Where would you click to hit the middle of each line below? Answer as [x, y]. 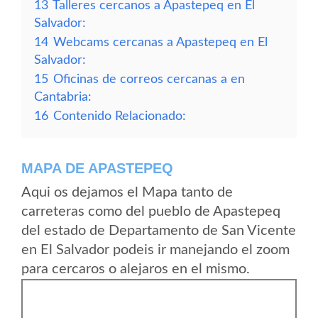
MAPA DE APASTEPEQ [97, 168]
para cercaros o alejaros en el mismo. [136, 269]
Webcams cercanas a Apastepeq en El [160, 42]
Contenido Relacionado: [120, 116]
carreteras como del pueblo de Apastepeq [151, 212]
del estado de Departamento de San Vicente [159, 231]
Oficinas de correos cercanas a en [149, 79]
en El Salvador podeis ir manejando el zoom [155, 250]
